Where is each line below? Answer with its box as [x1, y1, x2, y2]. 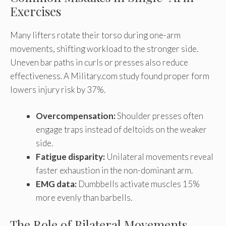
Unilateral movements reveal [105, 151, 213, 162]
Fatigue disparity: [36, 151, 105, 162]
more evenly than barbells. [36, 192, 132, 203]
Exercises [10, 3, 61, 19]
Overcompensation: [36, 110, 116, 122]
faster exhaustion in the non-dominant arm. [36, 165, 193, 176]
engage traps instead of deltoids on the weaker [36, 124, 207, 135]
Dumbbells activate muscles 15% [77, 179, 200, 190]
